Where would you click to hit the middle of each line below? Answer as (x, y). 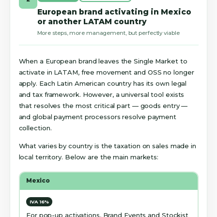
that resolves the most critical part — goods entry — (103, 106)
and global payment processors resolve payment (97, 117)
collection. (35, 128)
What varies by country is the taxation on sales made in (107, 146)
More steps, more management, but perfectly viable (108, 33)
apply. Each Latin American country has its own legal (103, 84)
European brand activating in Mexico (114, 12)
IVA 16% (39, 202)
